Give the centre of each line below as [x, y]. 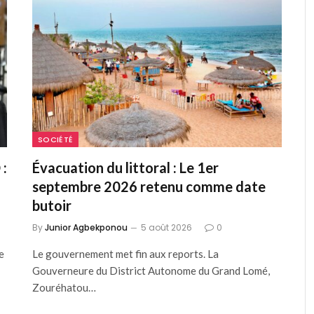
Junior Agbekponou [86, 228]
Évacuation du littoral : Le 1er [125, 168]
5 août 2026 [166, 228]
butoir [52, 206]
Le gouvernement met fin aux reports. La [125, 254]
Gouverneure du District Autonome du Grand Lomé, [151, 271]
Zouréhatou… [64, 288]
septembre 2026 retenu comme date [149, 187]
